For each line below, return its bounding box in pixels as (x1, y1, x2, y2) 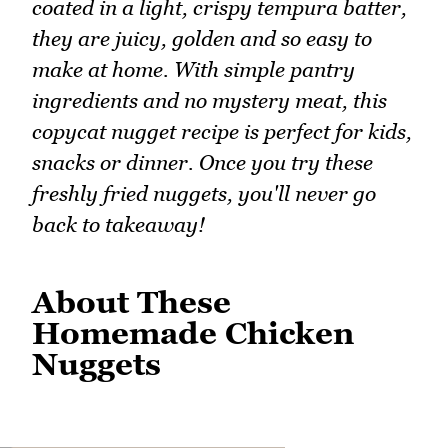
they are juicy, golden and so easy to (32, 25, 372, 51)
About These (32, 283, 231, 320)
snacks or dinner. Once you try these (32, 149, 373, 175)
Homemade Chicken (32, 314, 354, 351)
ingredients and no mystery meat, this (32, 87, 387, 113)
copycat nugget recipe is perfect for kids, (32, 118, 412, 144)
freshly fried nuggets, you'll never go (32, 180, 376, 206)
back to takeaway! (32, 211, 205, 237)
